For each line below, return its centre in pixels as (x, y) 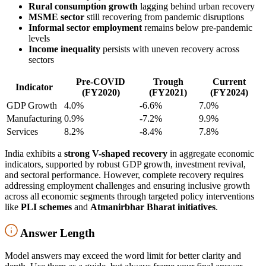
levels (39, 38)
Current (229, 81)
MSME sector (56, 17)
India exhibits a (34, 153)
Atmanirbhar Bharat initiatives (153, 207)
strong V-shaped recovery (116, 153)
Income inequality (64, 49)
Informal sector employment (85, 27)
